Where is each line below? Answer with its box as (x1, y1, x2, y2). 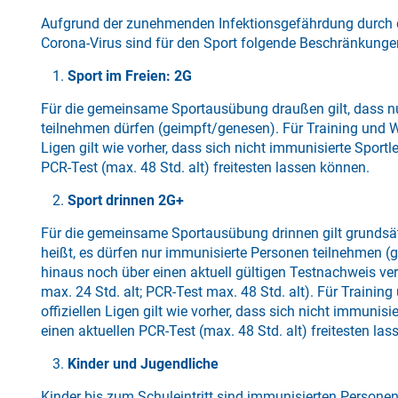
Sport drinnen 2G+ (68, 192, 185, 209)
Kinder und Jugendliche (68, 355, 219, 372)
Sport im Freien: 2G (68, 68, 193, 84)
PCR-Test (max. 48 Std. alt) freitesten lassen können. (41, 159, 370, 176)
